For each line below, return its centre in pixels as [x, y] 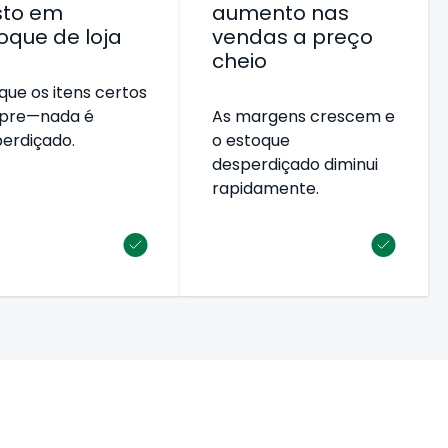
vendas [250, 36]
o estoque [251, 140]
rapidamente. [266, 188]
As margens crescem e [304, 116]
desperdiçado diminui [295, 164]
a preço [331, 36]
